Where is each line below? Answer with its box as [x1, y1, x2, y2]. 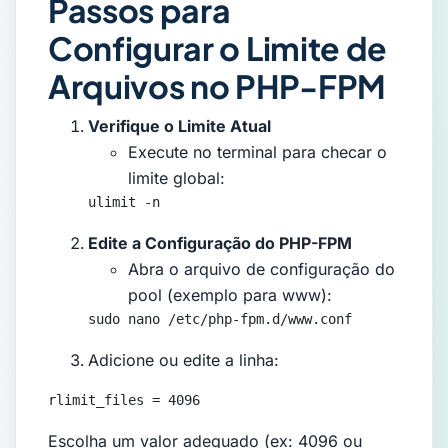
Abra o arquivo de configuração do [128, 259, 395, 280]
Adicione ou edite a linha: [88, 350, 279, 371]
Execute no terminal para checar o [128, 142, 387, 163]
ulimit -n [88, 194, 160, 211]
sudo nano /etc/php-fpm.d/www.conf [88, 311, 352, 328]
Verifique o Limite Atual [88, 116, 271, 137]
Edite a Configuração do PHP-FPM [88, 233, 352, 254]
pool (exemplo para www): [128, 285, 332, 306]
